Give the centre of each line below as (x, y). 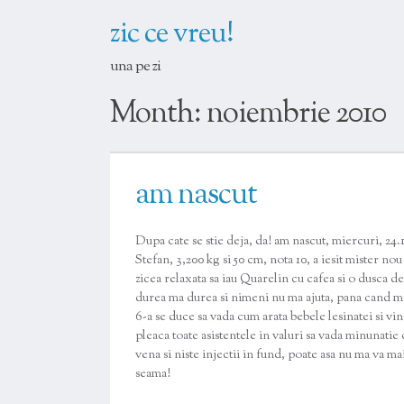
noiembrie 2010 (296, 115)
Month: (158, 115)
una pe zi (135, 67)
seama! (153, 374)
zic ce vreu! (172, 34)
